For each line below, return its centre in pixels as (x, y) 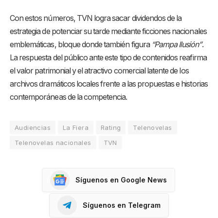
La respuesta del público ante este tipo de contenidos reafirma (108, 57)
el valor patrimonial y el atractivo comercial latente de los (99, 71)
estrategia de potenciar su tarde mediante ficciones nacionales (108, 31)
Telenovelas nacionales (53, 142)
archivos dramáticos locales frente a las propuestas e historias (109, 84)
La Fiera (76, 127)
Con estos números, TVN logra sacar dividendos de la (96, 18)
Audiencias (33, 127)
